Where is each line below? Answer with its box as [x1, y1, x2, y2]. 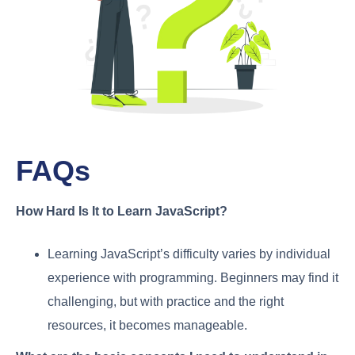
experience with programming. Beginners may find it [48, 270, 338, 284]
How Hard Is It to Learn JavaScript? [16, 204, 227, 218]
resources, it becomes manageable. [48, 318, 247, 332]
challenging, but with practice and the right [48, 294, 284, 308]
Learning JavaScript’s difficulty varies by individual [48, 246, 330, 261]
